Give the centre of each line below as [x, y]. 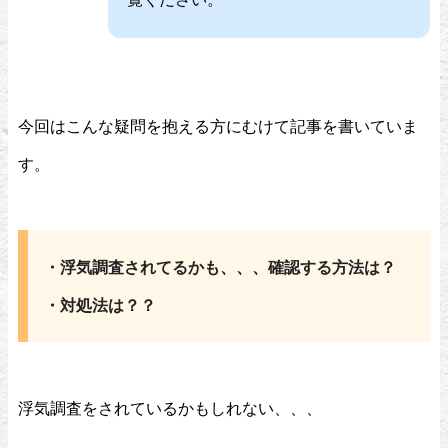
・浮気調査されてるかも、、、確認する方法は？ [220, 266]
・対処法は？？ [100, 304]
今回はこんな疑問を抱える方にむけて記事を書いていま [218, 125]
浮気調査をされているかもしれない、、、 [170, 407]
